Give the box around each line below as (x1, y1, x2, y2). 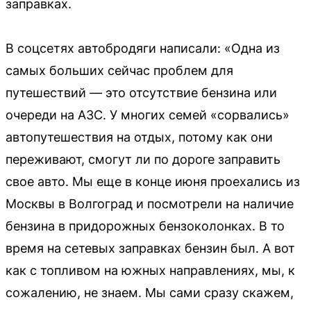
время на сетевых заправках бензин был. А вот (6, 240, 295, 255)
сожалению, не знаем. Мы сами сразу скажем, (6, 285, 294, 300)
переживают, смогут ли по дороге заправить (6, 151, 280, 167)
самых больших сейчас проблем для (6, 62, 233, 78)
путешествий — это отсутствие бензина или (6, 85, 277, 100)
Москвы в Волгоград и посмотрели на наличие (6, 196, 294, 211)
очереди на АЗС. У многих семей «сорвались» (6, 107, 289, 122)
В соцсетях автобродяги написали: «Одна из (6, 40, 280, 56)
